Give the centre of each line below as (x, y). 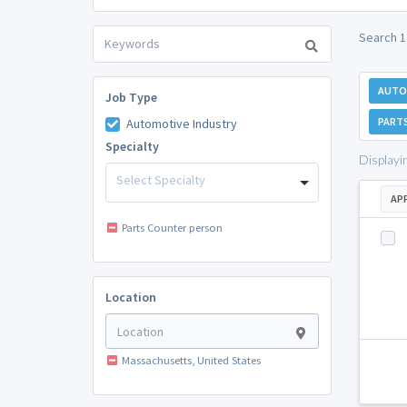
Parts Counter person (172, 228)
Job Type (131, 97)
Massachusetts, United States (191, 361)
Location (130, 298)
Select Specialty (161, 179)
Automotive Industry (181, 123)
